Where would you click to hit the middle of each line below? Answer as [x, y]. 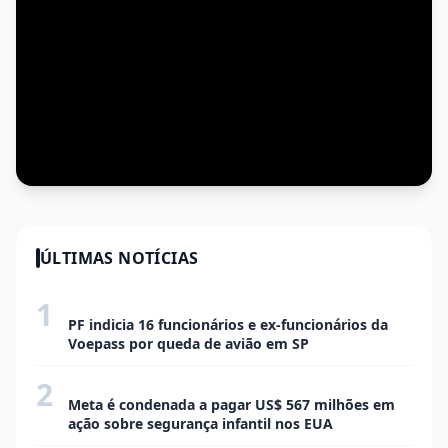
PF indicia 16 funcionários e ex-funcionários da [228, 324]
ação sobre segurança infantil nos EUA [200, 423]
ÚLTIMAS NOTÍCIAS [119, 257]
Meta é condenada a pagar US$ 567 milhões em [231, 404]
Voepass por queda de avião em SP [188, 343]
